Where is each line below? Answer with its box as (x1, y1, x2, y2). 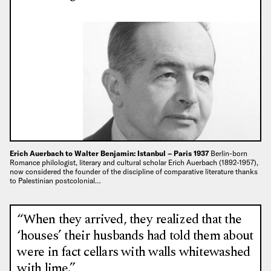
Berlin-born (211, 148, 247, 158)
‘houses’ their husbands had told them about (17, 226, 253, 246)
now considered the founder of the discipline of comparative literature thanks (10, 166, 258, 176)
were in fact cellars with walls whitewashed (17, 242, 250, 263)
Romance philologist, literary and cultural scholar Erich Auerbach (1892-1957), (10, 157, 258, 167)
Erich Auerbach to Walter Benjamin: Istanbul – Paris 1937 (10, 148, 211, 158)
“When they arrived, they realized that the (17, 209, 242, 230)
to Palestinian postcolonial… (10, 175, 101, 185)
